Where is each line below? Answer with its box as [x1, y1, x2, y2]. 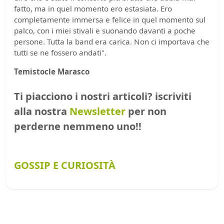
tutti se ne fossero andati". [14, 47, 106, 57]
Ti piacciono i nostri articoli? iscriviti [14, 89, 191, 103]
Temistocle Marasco [14, 66, 89, 76]
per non [125, 104, 166, 118]
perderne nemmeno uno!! [14, 119, 141, 133]
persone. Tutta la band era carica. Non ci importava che [14, 36, 209, 46]
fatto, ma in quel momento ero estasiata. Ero [14, 3, 172, 13]
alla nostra [14, 104, 69, 118]
